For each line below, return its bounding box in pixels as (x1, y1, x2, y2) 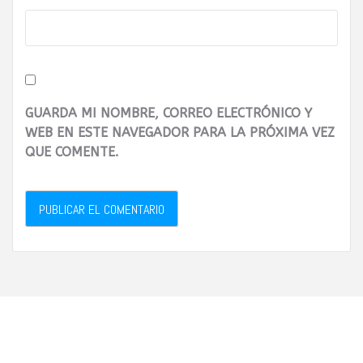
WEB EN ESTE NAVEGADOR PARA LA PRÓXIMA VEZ (25, 124, 335, 140)
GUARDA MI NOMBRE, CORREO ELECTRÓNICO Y (25, 105, 312, 121)
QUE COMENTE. (25, 143, 118, 160)
